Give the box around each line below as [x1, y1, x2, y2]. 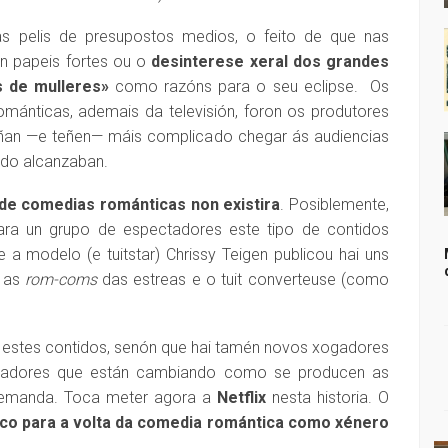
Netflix [216, 388, 266, 407]
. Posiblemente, [280, 195, 390, 214]
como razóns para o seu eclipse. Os [108, 77, 390, 96]
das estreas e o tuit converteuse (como [96, 270, 390, 289]
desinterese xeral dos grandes [151, 52, 390, 71]
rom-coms [24, 270, 97, 289]
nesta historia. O [265, 388, 389, 407]
